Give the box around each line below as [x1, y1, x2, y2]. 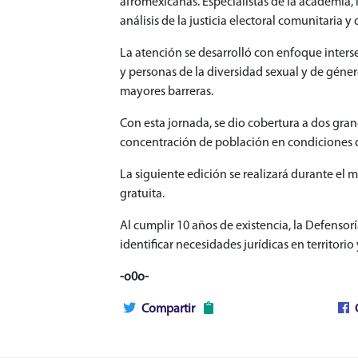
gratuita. [120, 187, 167, 201]
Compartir [141, 302, 195, 316]
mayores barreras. [120, 85, 213, 98]
